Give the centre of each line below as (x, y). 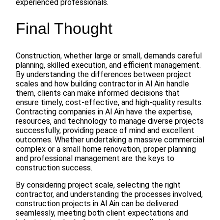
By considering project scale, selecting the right (98, 185)
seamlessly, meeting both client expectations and (102, 213)
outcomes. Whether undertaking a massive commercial (110, 139)
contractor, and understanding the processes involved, (109, 194)
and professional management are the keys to (95, 158)
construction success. (54, 167)
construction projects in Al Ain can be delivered (97, 203)
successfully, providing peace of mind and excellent (105, 130)
